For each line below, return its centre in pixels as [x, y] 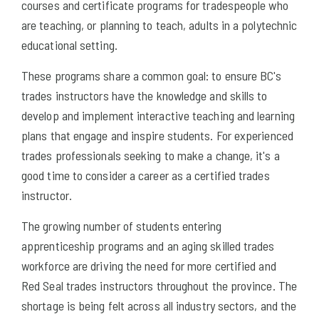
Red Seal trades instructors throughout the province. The [159, 285]
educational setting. [69, 45]
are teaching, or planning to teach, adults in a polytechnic [159, 25]
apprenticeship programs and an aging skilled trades [148, 245]
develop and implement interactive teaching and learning [158, 115]
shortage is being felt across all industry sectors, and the [159, 305]
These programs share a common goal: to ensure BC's [152, 75]
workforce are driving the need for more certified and [149, 265]
